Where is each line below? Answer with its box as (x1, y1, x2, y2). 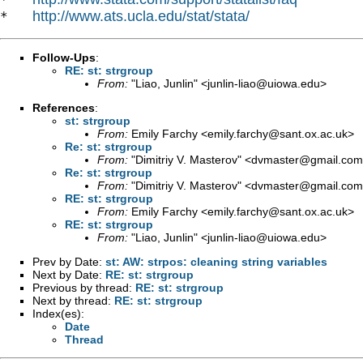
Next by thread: (32, 293, 114, 307)
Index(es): (32, 306, 84, 320)
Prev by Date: (32, 254, 105, 268)
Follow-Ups (32, 50, 96, 64)
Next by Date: (32, 267, 105, 281)
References (32, 100, 95, 114)
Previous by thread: (32, 280, 135, 294)
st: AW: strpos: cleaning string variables (105, 254, 327, 268)
